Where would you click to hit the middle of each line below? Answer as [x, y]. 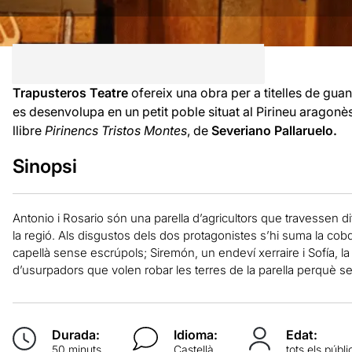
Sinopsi [44, 166]
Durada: [75, 334]
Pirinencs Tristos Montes [115, 130]
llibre [28, 130]
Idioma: [196, 334]
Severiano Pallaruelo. [274, 130]
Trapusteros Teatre [70, 92]
